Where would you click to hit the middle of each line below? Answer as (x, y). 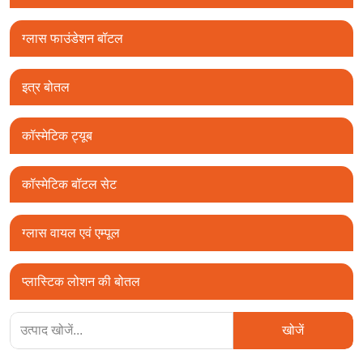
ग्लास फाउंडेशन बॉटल (73, 39)
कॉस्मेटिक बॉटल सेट (69, 185)
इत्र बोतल (46, 88)
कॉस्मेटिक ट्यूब (57, 136)
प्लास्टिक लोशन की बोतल (81, 282)
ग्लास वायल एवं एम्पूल (71, 233)
